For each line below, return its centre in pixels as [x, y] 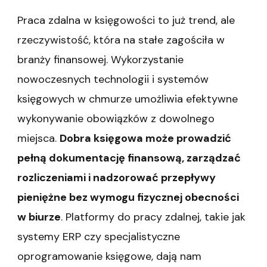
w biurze [39, 217]
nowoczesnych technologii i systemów [113, 80]
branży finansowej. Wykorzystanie [100, 60]
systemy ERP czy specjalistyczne [99, 237]
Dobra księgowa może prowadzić [145, 139]
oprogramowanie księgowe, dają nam [109, 257]
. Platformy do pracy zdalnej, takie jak [153, 217]
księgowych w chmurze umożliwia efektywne [128, 99]
